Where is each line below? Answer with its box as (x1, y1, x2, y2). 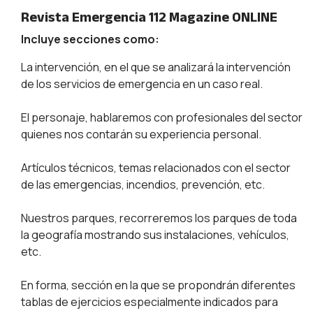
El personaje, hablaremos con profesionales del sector (21, 110, 303, 126)
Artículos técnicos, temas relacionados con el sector (21, 160, 291, 176)
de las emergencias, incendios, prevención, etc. (21, 177, 265, 193)
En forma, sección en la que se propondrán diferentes (21, 277, 296, 293)
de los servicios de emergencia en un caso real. (21, 76, 263, 92)
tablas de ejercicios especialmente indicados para (21, 294, 278, 310)
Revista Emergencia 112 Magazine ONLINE (21, 9, 277, 25)
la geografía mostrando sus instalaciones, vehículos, (21, 227, 289, 243)
